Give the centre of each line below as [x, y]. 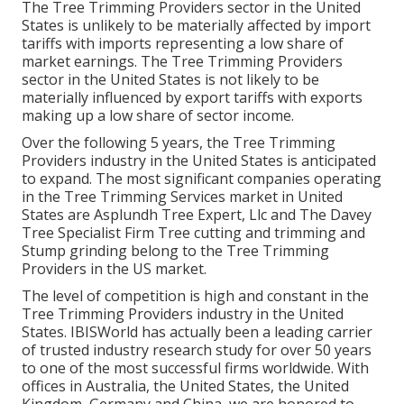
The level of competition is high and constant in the [195, 296]
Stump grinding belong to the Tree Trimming [175, 251]
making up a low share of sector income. [158, 116]
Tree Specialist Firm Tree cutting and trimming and [193, 233]
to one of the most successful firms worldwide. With [195, 368]
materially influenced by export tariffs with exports [192, 98]
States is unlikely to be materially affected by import [196, 26]
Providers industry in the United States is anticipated [199, 161]
